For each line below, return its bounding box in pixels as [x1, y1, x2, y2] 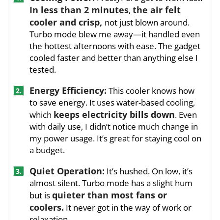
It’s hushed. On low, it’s [105, 165, 192, 177]
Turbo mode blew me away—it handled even [29, 28, 200, 40]
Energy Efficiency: [29, 84, 107, 97]
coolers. [29, 201, 64, 214]
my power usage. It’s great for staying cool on [29, 133, 201, 144]
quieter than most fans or [52, 189, 167, 201]
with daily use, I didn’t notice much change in [29, 121, 198, 133]
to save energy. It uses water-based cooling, [29, 97, 195, 109]
